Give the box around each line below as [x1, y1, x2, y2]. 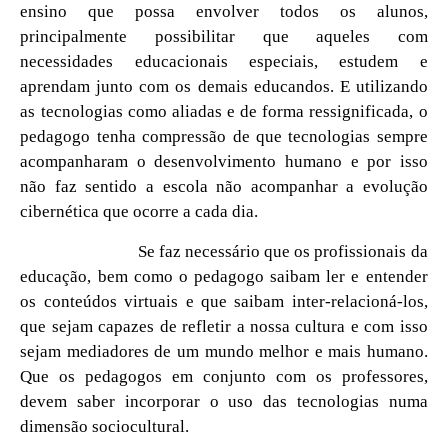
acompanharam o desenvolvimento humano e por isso [20, 151, 428, 171]
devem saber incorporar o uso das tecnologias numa [20, 391, 428, 411]
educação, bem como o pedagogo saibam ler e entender [20, 266, 428, 286]
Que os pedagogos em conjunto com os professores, [20, 366, 428, 386]
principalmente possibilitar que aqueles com [20, 26, 428, 46]
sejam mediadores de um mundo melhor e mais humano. [20, 341, 428, 361]
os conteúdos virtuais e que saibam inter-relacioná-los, [20, 291, 428, 311]
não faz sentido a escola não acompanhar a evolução [20, 176, 428, 196]
